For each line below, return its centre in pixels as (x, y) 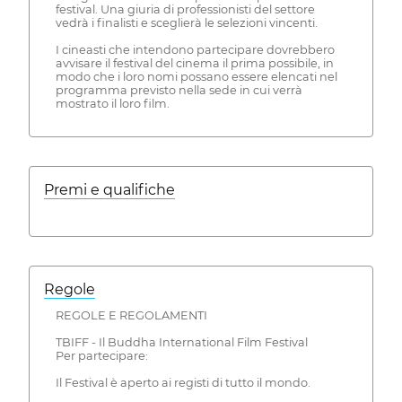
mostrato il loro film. (112, 104)
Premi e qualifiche (109, 190)
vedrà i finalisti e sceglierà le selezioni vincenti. (186, 23)
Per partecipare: (101, 356)
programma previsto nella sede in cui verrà (179, 91)
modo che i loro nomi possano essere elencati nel (196, 77)
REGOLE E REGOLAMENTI (131, 316)
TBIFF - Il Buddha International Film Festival (181, 343)
